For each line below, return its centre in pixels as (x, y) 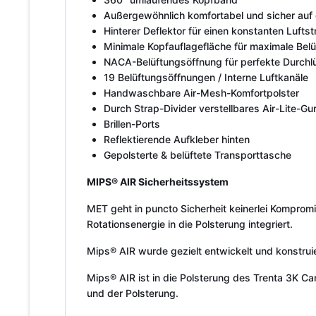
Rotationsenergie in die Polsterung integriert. (190, 224)
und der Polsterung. (133, 293)
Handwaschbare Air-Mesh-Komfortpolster (201, 93)
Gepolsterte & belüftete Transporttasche (197, 155)
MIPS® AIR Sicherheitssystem (158, 182)
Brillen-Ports (132, 124)
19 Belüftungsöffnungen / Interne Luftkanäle (206, 77)
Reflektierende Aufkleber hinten (177, 139)
